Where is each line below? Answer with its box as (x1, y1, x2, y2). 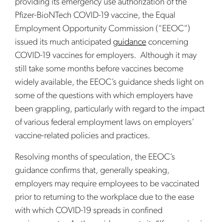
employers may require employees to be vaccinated (15, 179, 199, 189)
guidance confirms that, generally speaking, (15, 166, 169, 175)
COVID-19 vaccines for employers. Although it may (15, 51, 197, 60)
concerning (146, 38, 188, 47)
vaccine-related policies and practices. (15, 131, 150, 141)
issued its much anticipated (15, 38, 113, 47)
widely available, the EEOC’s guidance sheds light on (15, 78, 204, 87)
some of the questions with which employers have (15, 91, 193, 101)
